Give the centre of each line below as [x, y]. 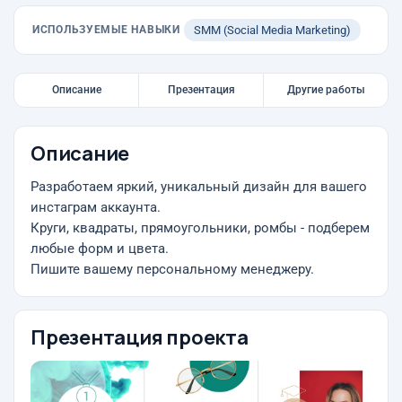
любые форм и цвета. [100, 249]
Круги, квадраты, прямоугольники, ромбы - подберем [200, 228]
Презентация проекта [140, 337]
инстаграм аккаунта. [96, 208]
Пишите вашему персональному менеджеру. [172, 270]
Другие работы [326, 90]
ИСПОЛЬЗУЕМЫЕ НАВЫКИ [106, 30]
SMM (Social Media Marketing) [272, 30]
